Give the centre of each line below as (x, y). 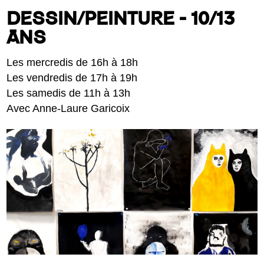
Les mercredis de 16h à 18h (72, 62)
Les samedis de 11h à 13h (69, 93)
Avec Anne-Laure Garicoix (68, 108)
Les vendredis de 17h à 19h (72, 77)
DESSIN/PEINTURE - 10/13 (121, 19)
